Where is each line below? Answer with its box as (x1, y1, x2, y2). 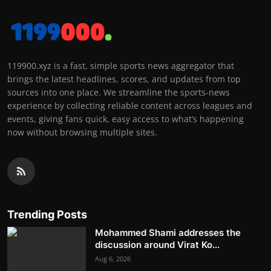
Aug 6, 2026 (95, 254, 131, 264)
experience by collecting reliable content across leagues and (7, 100, 252, 112)
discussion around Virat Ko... (95, 239, 220, 251)
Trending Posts (7, 208, 87, 221)
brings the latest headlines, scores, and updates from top (7, 73, 241, 85)
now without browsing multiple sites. (7, 126, 157, 139)
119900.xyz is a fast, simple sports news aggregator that (7, 60, 234, 72)
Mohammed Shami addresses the (95, 227, 241, 239)
